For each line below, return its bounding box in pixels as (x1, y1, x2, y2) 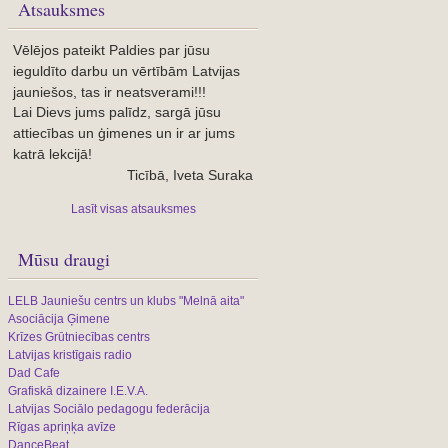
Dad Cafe (8, 366, 60, 381)
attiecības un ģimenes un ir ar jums (13, 125, 235, 142)
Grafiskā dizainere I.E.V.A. (8, 384, 148, 399)
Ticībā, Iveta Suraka (127, 166, 253, 183)
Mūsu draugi (18, 247, 110, 272)
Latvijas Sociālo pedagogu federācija (8, 402, 210, 417)
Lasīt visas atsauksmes (70, 202, 196, 217)
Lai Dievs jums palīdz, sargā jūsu (13, 104, 221, 121)
